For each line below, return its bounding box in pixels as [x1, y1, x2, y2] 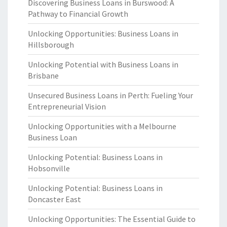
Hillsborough [28, 40, 74, 50]
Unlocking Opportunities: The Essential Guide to [28, 214, 196, 224]
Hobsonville [28, 163, 70, 173]
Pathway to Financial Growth [28, 9, 128, 19]
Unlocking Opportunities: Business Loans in [28, 28, 178, 39]
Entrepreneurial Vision [28, 101, 106, 111]
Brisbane [28, 70, 59, 81]
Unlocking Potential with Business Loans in [28, 59, 178, 69]
